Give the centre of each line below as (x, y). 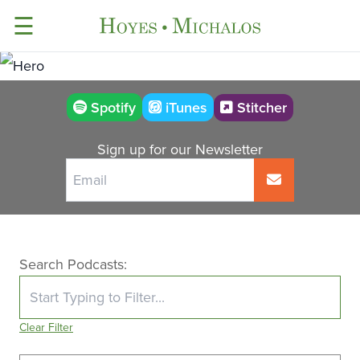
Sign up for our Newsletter (180, 149)
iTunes (184, 107)
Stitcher (260, 107)
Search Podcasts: (73, 264)
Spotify (111, 107)
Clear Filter (46, 327)
